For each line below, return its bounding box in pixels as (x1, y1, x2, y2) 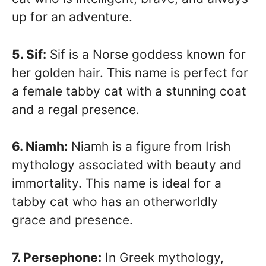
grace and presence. (12, 213, 133, 228)
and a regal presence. (12, 102, 140, 117)
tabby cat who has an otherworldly (12, 194, 218, 210)
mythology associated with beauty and (12, 157, 242, 173)
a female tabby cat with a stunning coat (12, 83, 246, 99)
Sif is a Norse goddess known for (46, 46, 246, 62)
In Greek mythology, (102, 249, 224, 265)
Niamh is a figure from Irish (68, 139, 230, 154)
